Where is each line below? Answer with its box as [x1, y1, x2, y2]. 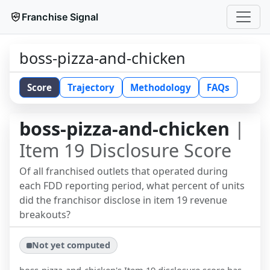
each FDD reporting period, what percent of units [19, 179, 245, 192]
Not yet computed [32, 239, 111, 251]
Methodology [130, 81, 191, 93]
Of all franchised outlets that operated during [19, 165, 228, 178]
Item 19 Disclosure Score [19, 138, 231, 163]
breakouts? [19, 208, 71, 221]
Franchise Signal [22, 11, 99, 23]
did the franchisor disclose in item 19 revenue [19, 193, 227, 207]
